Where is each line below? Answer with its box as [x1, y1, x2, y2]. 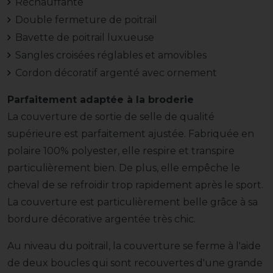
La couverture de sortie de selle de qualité [7, 111, 214, 123]
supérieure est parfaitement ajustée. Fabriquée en [7, 128, 254, 140]
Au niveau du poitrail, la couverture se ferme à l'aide [7, 240, 261, 252]
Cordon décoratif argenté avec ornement [15, 67, 217, 79]
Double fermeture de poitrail [15, 14, 157, 26]
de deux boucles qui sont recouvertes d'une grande [7, 257, 263, 269]
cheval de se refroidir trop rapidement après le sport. [7, 179, 263, 191]
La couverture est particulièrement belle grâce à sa [7, 196, 258, 208]
